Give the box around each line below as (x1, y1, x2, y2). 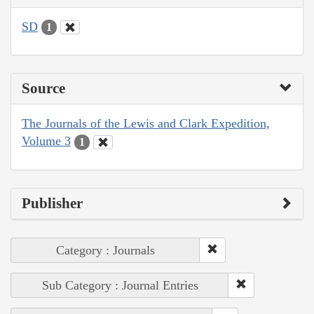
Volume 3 (22, 134, 71, 149)
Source (22, 80, 65, 97)
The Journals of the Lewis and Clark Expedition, (22, 116, 270, 131)
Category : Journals (56, 243, 155, 257)
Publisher (22, 194, 83, 212)
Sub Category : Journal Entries (41, 278, 198, 292)
